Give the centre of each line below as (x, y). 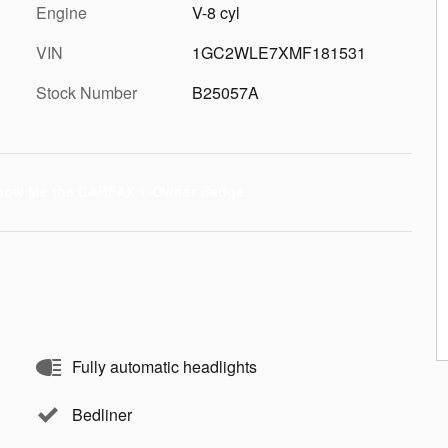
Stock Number (86, 92)
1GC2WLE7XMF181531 (279, 52)
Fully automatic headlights (164, 366)
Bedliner (102, 414)
